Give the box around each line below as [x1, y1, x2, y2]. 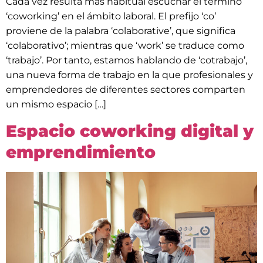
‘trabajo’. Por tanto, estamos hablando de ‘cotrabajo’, [6, 55, 247, 66]
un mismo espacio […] [6, 99, 106, 110]
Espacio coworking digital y [6, 120, 254, 141]
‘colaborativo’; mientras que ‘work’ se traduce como [6, 40, 244, 52]
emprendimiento [6, 141, 156, 162]
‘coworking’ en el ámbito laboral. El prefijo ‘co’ [6, 11, 216, 22]
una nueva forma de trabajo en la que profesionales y [6, 69, 253, 81]
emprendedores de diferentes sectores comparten [6, 84, 245, 96]
